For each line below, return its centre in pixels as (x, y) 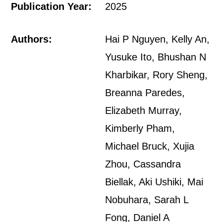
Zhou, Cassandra (143, 164)
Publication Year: (52, 6)
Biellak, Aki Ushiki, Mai (154, 182)
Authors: (32, 39)
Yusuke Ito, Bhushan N (156, 57)
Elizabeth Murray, (144, 111)
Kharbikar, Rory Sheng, (157, 75)
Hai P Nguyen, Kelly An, (158, 39)
